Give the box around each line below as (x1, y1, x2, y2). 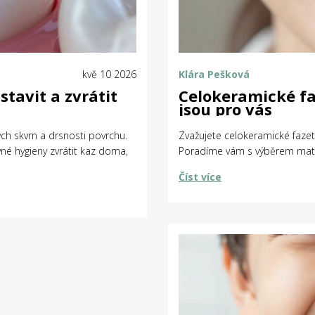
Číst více (179, 170, 221, 184)
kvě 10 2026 (82, 67, 136, 82)
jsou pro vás (179, 98, 272, 120)
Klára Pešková (179, 67, 250, 82)
